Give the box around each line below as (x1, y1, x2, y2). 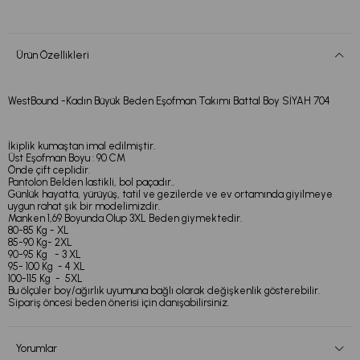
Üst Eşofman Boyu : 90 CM (8, 152, 128, 165)
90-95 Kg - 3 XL (8, 248, 84, 261)
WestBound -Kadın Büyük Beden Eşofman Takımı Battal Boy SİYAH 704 (8, 95, 330, 108)
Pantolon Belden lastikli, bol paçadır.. (8, 176, 174, 189)
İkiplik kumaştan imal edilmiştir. (8, 140, 155, 153)
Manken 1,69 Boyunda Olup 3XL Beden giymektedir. (8, 212, 242, 225)
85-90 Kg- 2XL (8, 236, 72, 249)
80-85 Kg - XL (8, 224, 69, 237)
